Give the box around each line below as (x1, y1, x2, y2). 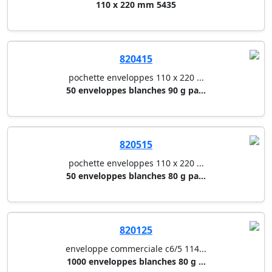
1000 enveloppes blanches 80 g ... (66, 256, 206, 268)
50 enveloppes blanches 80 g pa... (66, 170, 206, 182)
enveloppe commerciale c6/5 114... (66, 243, 206, 255)
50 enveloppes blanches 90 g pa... (66, 84, 206, 97)
